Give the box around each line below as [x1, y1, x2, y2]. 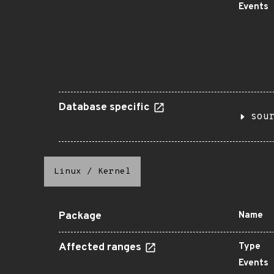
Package [59, 210, 102, 223]
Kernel [98, 166, 131, 177]
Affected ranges [59, 241, 144, 254]
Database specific [59, 101, 152, 114]
